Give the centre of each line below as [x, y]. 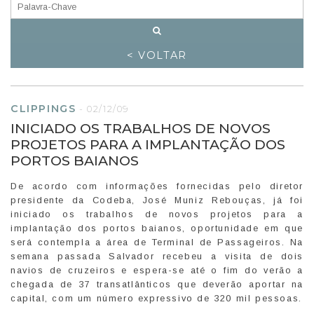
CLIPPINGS [43, 108]
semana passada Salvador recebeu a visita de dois [157, 256]
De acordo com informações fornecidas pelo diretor [157, 186]
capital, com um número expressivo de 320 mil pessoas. [156, 298]
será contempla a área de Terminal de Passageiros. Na [157, 242]
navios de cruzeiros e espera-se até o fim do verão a [157, 270]
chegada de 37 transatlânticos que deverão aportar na [157, 284]
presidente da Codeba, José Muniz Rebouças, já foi [157, 200]
